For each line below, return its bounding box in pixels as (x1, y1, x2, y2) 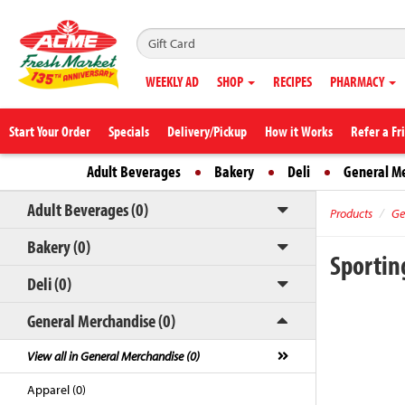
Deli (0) (27, 272, 71, 295)
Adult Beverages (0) (27, 198, 148, 221)
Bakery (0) (27, 235, 90, 258)
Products (330, 205, 372, 221)
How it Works (265, 122, 333, 140)
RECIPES (273, 72, 312, 90)
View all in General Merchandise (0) (27, 348, 200, 364)
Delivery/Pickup (167, 122, 247, 140)
